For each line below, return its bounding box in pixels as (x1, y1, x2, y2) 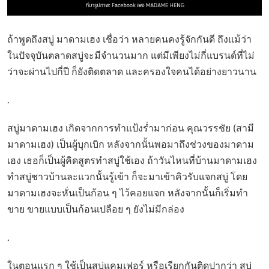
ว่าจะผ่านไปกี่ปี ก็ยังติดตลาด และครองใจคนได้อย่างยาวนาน (7, 65, 256, 77)
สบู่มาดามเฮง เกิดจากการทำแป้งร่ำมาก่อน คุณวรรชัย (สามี (7, 122, 254, 134)
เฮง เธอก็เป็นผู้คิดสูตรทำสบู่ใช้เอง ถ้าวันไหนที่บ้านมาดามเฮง (7, 154, 257, 166)
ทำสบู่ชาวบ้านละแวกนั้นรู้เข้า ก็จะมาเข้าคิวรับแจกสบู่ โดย (7, 171, 247, 183)
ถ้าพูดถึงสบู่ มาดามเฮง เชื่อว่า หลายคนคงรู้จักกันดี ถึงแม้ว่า (7, 33, 252, 45)
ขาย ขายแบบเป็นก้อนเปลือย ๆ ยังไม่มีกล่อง (7, 203, 184, 215)
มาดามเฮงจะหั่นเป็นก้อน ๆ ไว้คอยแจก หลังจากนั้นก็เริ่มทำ (7, 187, 248, 199)
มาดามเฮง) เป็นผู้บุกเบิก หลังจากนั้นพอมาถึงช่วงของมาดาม (7, 138, 254, 150)
